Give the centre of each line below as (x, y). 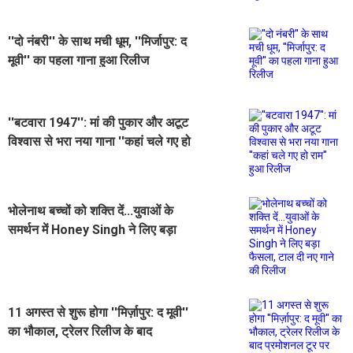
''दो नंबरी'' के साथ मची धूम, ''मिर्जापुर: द (97, 42)
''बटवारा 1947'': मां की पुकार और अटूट (98, 123)
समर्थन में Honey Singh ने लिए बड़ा (92, 230)
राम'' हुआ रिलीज (45, 161)
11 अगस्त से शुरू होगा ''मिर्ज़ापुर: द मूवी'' (98, 313)
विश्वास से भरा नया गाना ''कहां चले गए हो (99, 142)
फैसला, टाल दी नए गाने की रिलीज (84, 249)
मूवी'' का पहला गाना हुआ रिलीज (78, 61)
